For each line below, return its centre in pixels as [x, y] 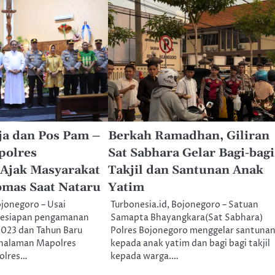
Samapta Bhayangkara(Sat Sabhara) [186, 218]
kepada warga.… [144, 256]
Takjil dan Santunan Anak [185, 170]
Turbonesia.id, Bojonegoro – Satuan [184, 205]
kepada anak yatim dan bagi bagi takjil [190, 243]
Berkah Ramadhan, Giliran [188, 136]
